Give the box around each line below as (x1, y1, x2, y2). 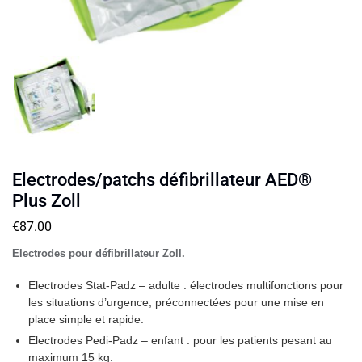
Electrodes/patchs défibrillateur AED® (12, 170, 312, 191)
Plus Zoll (12, 191, 81, 212)
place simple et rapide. (28, 313, 144, 326)
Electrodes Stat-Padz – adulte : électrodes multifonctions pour (28, 279, 343, 293)
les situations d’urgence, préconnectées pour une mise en (28, 296, 324, 309)
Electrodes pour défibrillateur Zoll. (12, 247, 185, 260)
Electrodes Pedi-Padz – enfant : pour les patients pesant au (28, 334, 332, 347)
